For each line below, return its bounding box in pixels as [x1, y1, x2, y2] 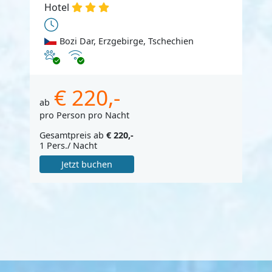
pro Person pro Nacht [39, 109, 129, 121]
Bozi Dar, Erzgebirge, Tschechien [59, 35, 194, 47]
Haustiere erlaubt [44, 48, 116, 60]
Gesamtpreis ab [39, 129, 106, 141]
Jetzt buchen [61, 158, 112, 171]
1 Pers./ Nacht [39, 139, 97, 151]
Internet [68, 48, 101, 60]
